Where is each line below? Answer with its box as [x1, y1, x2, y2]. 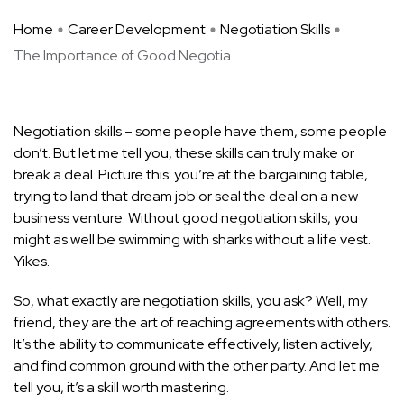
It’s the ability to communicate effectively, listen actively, [14, 335, 372, 354]
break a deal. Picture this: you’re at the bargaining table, [14, 165, 368, 185]
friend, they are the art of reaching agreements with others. [14, 313, 390, 333]
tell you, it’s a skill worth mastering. [14, 378, 229, 398]
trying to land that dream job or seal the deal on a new [14, 187, 358, 207]
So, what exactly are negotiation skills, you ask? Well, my [14, 291, 367, 311]
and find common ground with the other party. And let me [14, 356, 380, 376]
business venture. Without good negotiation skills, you [14, 208, 358, 228]
